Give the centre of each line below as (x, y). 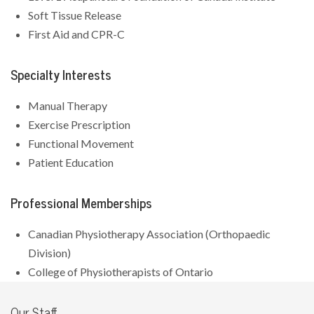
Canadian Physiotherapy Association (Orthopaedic (149, 234)
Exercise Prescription (79, 124)
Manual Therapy (68, 105)
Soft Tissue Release (75, 15)
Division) (49, 253)
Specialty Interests (61, 75)
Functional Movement (81, 143)
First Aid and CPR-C (76, 34)
